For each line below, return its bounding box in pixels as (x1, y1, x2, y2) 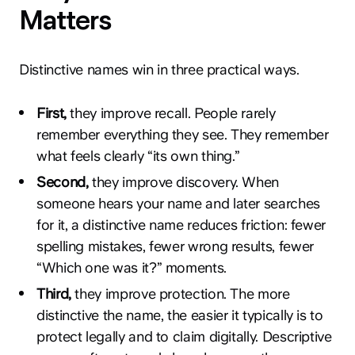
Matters (19, 4, 112, 36)
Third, (36, 284, 75, 302)
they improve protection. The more (74, 284, 290, 302)
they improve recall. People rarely (70, 104, 276, 121)
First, (36, 104, 71, 121)
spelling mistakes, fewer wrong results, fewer (36, 237, 314, 254)
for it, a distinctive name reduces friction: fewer (36, 216, 326, 233)
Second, (36, 173, 89, 190)
